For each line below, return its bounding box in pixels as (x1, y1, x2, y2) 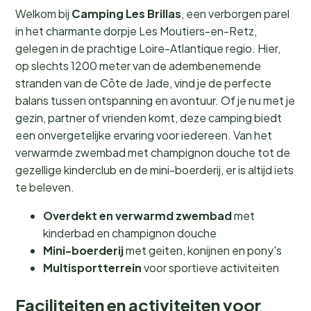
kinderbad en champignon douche (43, 225, 217, 240)
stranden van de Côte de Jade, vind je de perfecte (15, 75, 271, 90)
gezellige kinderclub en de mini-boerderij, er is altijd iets (15, 162, 294, 177)
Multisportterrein (43, 260, 142, 275)
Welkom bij (15, 6, 72, 21)
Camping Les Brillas (72, 6, 181, 21)
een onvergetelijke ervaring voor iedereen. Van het (15, 127, 272, 142)
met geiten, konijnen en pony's (124, 242, 282, 258)
